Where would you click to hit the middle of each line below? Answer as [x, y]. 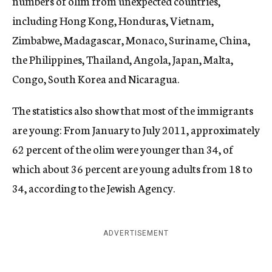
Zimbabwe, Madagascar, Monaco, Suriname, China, [131, 39]
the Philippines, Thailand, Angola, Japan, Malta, [123, 59]
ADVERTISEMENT [136, 233]
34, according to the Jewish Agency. [93, 188]
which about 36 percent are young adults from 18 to [132, 168]
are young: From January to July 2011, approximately [136, 129]
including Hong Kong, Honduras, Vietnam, [113, 20]
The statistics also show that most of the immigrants [133, 110]
